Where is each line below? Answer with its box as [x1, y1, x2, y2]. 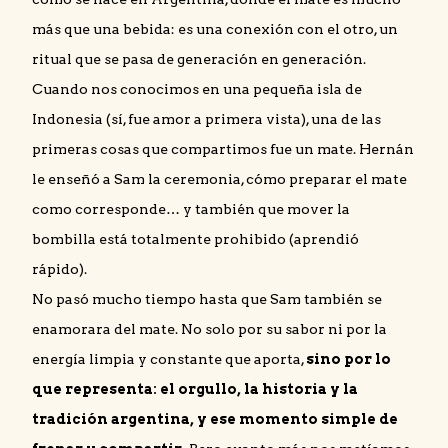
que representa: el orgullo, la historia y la [32, 381, 358, 398]
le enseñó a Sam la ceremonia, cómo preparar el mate [32, 171, 407, 188]
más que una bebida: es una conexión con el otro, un [32, 21, 398, 38]
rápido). [32, 261, 87, 278]
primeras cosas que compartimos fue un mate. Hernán [32, 141, 414, 158]
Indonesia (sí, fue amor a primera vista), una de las [32, 111, 381, 128]
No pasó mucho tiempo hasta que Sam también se [32, 291, 382, 308]
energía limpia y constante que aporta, [32, 351, 306, 368]
